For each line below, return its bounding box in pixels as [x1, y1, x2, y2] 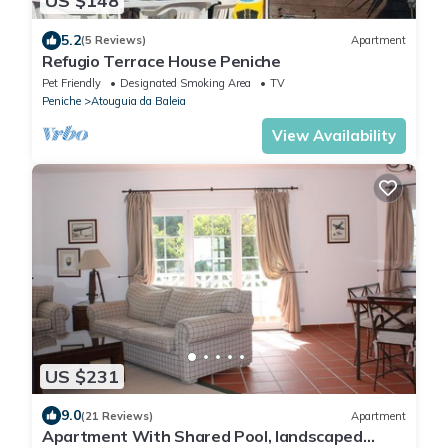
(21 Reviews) [81, 408, 153, 423]
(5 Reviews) [81, 33, 146, 48]
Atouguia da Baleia [91, 93, 186, 108]
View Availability [272, 125, 396, 145]
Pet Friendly [42, 75, 101, 90]
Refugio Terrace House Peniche [42, 50, 281, 71]
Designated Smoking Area [120, 75, 251, 90]
